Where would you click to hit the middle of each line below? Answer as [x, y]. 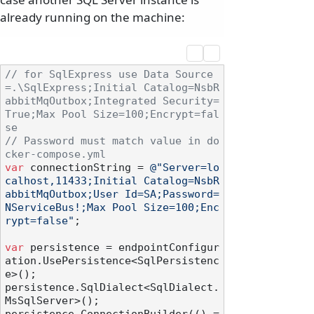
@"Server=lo [185, 168]
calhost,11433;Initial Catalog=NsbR [112, 181]
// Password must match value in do [112, 141]
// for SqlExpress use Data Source [109, 75]
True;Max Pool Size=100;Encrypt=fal [112, 115]
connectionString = [87, 168]
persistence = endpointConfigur [122, 248]
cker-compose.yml [55, 155]
